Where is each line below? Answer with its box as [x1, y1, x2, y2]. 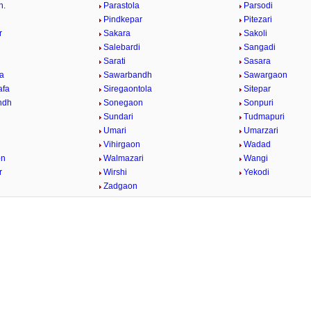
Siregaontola [103, 84, 153, 94]
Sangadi [243, 42, 276, 52]
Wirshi [103, 167, 128, 177]
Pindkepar [103, 15, 143, 24]
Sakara [103, 28, 131, 38]
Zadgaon [103, 181, 138, 191]
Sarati [103, 56, 126, 66]
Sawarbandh [103, 70, 153, 80]
